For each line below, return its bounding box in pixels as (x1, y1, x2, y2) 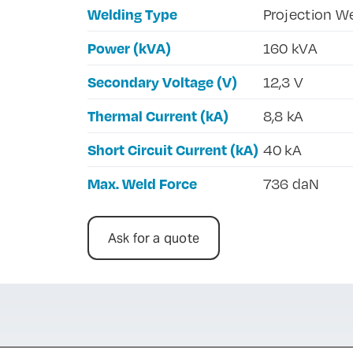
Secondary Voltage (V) (87, 72, 237, 91)
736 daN (262, 175, 320, 192)
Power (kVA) (87, 39, 171, 57)
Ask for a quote (107, 229, 200, 247)
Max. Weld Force (87, 174, 197, 192)
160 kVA (262, 39, 318, 57)
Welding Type (87, 5, 177, 23)
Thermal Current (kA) (87, 106, 229, 124)
